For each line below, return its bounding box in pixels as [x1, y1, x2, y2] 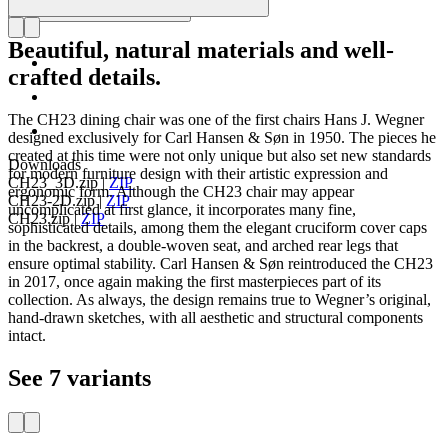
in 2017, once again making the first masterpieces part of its [8, 273, 381, 291]
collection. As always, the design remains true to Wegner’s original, [8, 291, 431, 309]
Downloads [8, 156, 81, 174]
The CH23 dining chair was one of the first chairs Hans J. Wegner [8, 111, 424, 129]
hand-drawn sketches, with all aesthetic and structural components [8, 309, 423, 327]
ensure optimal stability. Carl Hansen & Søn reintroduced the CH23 [8, 255, 433, 273]
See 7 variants [8, 365, 151, 392]
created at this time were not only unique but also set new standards [8, 147, 431, 165]
